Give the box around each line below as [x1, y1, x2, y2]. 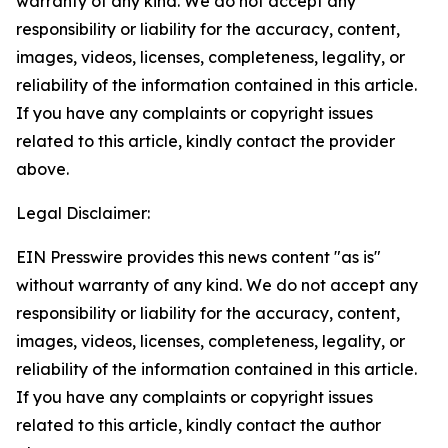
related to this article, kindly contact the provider [16, 131, 395, 151]
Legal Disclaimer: [16, 203, 150, 223]
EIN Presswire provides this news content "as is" [16, 247, 381, 267]
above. [16, 159, 69, 179]
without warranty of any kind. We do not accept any [16, 275, 418, 295]
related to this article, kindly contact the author [16, 415, 381, 435]
